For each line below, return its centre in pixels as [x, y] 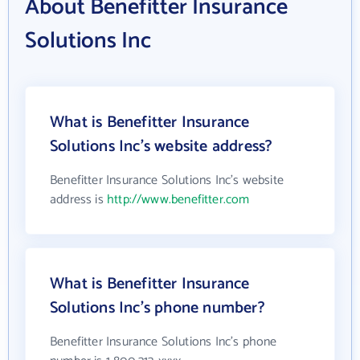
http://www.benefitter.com [178, 200]
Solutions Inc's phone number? [157, 309]
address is [78, 200]
